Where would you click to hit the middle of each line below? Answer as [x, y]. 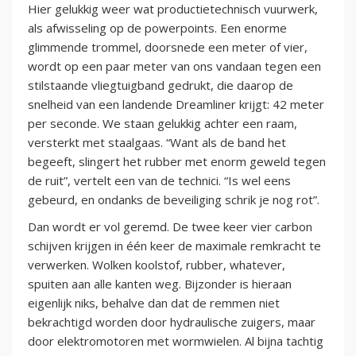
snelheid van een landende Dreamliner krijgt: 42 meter [176, 104]
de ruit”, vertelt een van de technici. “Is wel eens [159, 180]
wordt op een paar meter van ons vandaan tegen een [174, 66]
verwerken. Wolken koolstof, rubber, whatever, [157, 264]
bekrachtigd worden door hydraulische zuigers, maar [172, 321]
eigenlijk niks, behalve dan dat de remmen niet [154, 302]
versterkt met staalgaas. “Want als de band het [157, 142]
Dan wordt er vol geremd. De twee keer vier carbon [170, 226]
